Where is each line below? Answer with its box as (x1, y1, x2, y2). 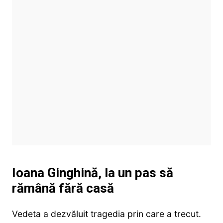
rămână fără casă (11, 181, 114, 196)
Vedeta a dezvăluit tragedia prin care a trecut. (11, 209, 201, 220)
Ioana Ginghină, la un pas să (11, 165, 173, 181)
